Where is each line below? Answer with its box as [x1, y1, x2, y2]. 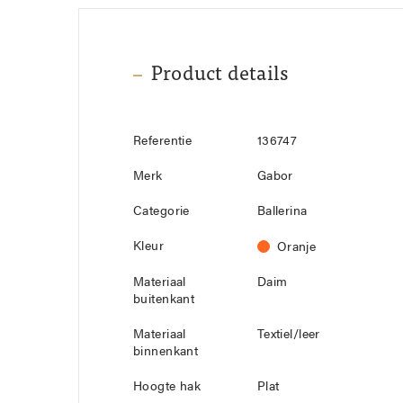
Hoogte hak [133, 381, 201, 394]
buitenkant [133, 293, 195, 307]
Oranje [276, 241, 317, 255]
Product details [151, 65, 289, 85]
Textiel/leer [256, 328, 320, 342]
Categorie [133, 205, 190, 219]
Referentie [133, 135, 193, 148]
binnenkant [133, 345, 199, 359]
